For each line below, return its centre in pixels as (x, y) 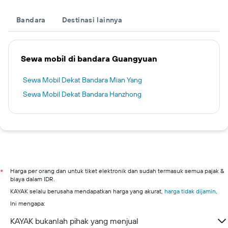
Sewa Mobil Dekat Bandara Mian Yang (82, 80)
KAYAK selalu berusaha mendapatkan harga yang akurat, (87, 191)
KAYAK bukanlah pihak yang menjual (74, 221)
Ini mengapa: (28, 203)
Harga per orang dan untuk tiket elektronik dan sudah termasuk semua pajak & (117, 171)
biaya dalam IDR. (33, 179)
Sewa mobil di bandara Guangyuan (89, 59)
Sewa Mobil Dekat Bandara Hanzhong (82, 94)
